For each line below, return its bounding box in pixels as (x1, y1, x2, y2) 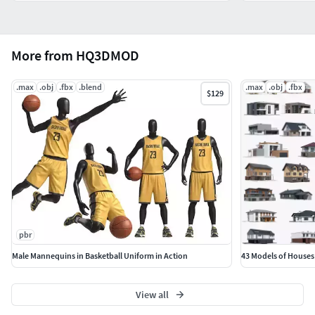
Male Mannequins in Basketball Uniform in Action (12, 250, 188, 262)
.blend (79, 81, 102, 92)
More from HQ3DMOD (11, 46, 139, 64)
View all (135, 288, 169, 302)
